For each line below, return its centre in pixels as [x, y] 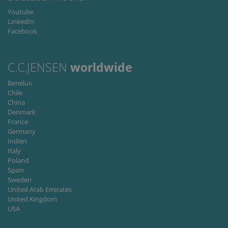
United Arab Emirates [40, 190]
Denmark [22, 112]
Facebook [22, 31]
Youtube [21, 12]
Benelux [20, 83]
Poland [18, 161]
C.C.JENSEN [39, 68]
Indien [17, 141]
